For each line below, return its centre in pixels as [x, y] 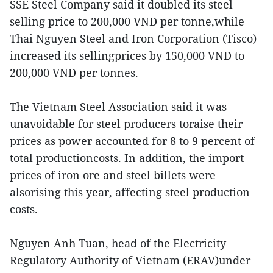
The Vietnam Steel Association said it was [118, 106]
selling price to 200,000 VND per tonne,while [127, 21]
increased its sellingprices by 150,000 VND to [127, 55]
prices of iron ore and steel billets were [113, 175]
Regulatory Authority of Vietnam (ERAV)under [130, 260]
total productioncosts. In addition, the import [127, 158]
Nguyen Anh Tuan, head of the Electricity [118, 243]
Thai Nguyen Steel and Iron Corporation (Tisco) [133, 38]
